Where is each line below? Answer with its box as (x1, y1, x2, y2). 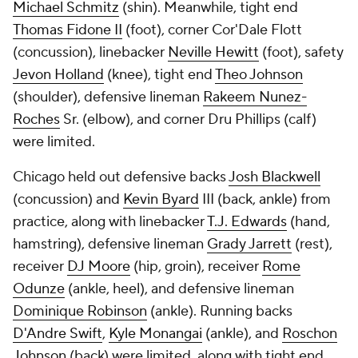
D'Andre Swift (13, 324, 102, 343)
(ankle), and (202, 324, 282, 343)
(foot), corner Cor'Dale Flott (122, 21, 302, 39)
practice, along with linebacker (13, 213, 207, 231)
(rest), (292, 235, 332, 253)
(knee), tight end (104, 66, 215, 84)
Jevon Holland (13, 66, 104, 84)
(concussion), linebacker (13, 43, 168, 62)
